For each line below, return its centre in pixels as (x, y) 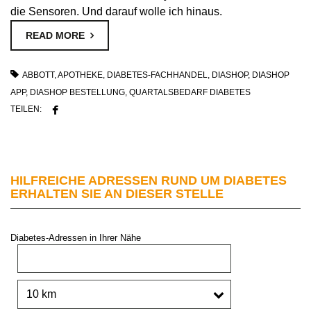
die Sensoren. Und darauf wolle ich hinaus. (116, 11)
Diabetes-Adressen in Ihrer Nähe (76, 237)
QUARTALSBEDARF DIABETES (190, 92)
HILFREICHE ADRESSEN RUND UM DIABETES (149, 180)
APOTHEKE (80, 75)
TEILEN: (26, 109)
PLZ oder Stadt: (42, 250)
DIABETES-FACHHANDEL (157, 75)
